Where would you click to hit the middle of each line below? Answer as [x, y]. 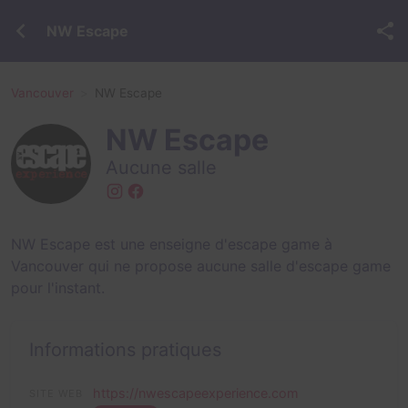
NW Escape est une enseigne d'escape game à [172, 244]
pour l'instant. [58, 288]
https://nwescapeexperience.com [196, 393]
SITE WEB [56, 393]
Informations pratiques [125, 350]
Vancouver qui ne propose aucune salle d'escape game [201, 266]
